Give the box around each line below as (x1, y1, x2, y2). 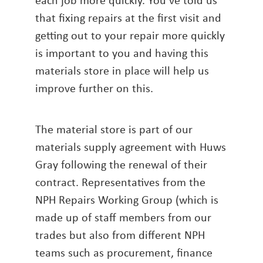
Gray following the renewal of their (35, 156, 207, 173)
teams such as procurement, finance (35, 244, 213, 261)
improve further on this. (35, 80, 153, 96)
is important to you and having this (35, 45, 208, 61)
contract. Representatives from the (35, 174, 205, 190)
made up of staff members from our (35, 209, 211, 225)
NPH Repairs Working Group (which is (35, 191, 218, 208)
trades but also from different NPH (35, 227, 205, 243)
